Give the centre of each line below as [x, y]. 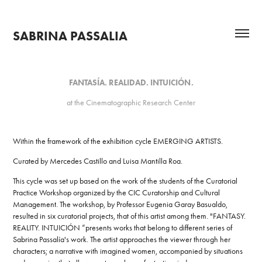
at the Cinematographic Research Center [131, 103]
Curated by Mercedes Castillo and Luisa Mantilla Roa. [98, 161]
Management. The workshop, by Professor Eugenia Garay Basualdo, [120, 204]
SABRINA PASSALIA [70, 36]
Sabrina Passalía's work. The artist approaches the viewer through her [122, 239]
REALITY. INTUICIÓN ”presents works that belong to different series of [123, 228]
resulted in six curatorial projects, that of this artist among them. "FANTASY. [130, 216]
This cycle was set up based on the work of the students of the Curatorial [125, 181]
